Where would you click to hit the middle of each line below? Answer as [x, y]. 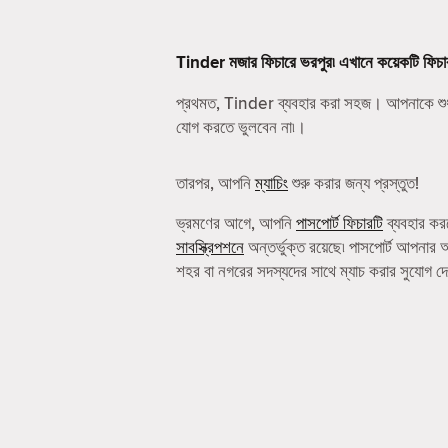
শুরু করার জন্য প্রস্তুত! [353, 183]
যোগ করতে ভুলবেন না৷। [241, 127]
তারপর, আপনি [215, 183]
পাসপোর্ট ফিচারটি [339, 223]
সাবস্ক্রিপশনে [210, 247]
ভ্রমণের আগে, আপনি [236, 223]
